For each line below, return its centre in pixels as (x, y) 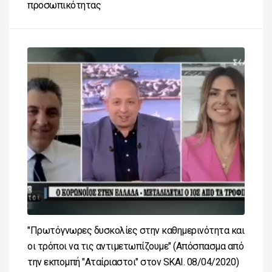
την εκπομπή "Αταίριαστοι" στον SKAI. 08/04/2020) (133, 262)
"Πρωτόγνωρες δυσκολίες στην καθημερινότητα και (136, 230)
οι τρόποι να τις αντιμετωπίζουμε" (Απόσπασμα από (135, 246)
